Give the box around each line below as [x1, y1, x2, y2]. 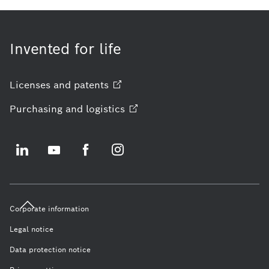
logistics [86, 102, 125, 115]
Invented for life [10, 39, 121, 58]
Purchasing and [10, 102, 83, 115]
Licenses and [10, 78, 71, 91]
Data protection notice [10, 244, 91, 254]
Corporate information [10, 204, 89, 213]
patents [74, 78, 109, 91]
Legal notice [10, 224, 53, 234]
